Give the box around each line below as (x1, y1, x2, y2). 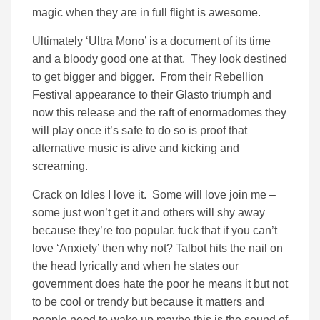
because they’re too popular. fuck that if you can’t (32, 224, 277, 237)
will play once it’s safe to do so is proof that (32, 124, 247, 137)
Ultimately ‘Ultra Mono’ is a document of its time (32, 35, 271, 48)
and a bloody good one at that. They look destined (32, 53, 287, 66)
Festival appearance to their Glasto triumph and (32, 89, 271, 101)
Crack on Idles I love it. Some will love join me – (32, 189, 276, 201)
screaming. (32, 160, 88, 173)
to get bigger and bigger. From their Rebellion (32, 71, 264, 84)
